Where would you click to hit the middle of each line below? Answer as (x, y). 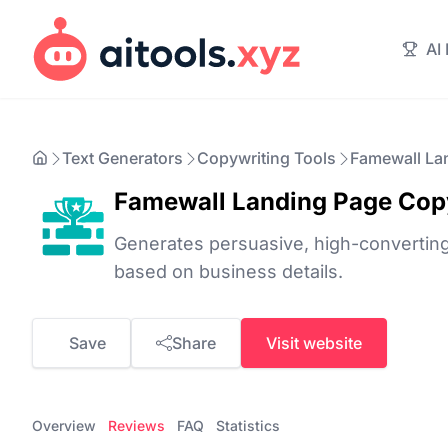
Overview (64, 425)
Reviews (136, 425)
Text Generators (122, 158)
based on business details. (228, 271)
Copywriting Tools (266, 158)
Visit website (314, 343)
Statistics (248, 425)
